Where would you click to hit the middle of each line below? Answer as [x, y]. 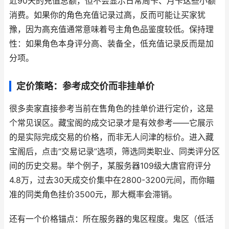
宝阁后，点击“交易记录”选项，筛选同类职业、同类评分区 [114, 152]
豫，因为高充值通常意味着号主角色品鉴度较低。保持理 [111, 29]
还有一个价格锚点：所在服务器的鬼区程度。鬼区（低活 [111, 219]
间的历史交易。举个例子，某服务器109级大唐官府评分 [110, 166]
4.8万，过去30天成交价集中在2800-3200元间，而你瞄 [112, 180]
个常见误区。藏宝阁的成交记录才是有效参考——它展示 [111, 123]
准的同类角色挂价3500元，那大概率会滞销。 [93, 194]
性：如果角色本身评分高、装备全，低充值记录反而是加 [111, 44]
